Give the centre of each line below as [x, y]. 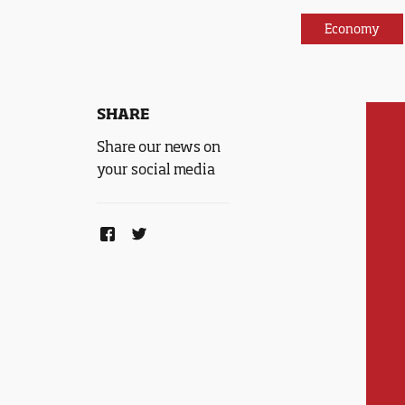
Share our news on [159, 146]
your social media [156, 169]
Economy [353, 28]
